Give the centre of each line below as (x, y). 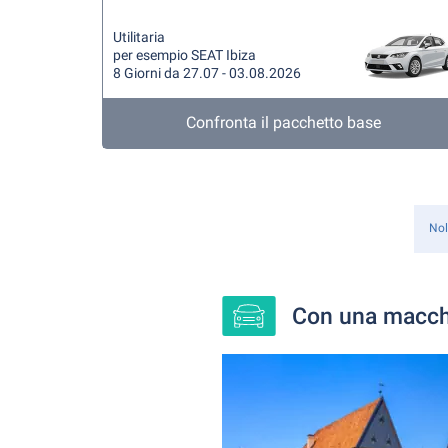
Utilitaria (139, 37)
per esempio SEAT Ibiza (184, 55)
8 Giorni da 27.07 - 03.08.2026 (207, 73)
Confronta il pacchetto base (284, 122)
